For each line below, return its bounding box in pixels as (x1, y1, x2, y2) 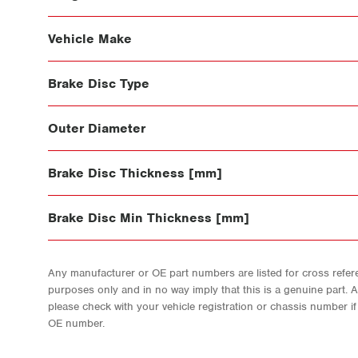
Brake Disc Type (48, 74, 149, 92)
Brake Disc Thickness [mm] (48, 164, 222, 181)
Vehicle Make (48, 30, 132, 47)
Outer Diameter (48, 119, 145, 137)
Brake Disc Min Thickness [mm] (48, 209, 249, 226)
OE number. (48, 316, 105, 330)
